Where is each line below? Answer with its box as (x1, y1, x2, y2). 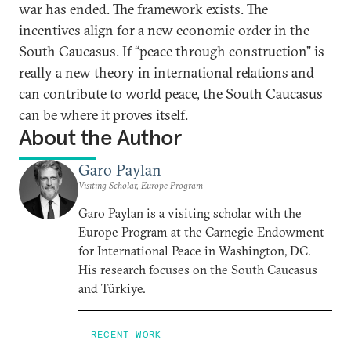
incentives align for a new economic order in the (19, 21, 309, 39)
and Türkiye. (78, 280, 146, 296)
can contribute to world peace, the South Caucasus (19, 85, 323, 103)
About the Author (19, 124, 182, 151)
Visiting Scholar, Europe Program (78, 179, 203, 191)
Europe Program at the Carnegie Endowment (78, 224, 324, 240)
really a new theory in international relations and (19, 63, 314, 81)
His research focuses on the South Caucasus (78, 262, 317, 277)
